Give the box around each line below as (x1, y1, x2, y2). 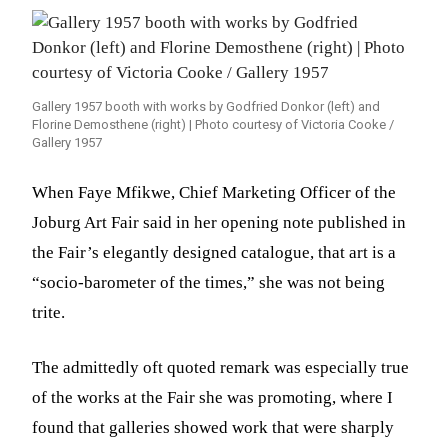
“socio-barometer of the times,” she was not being (32, 272, 386, 292)
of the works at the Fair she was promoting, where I (32, 387, 394, 407)
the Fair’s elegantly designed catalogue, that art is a (32, 242, 397, 262)
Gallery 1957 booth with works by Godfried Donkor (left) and (32, 98, 381, 114)
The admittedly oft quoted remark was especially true (32, 357, 410, 377)
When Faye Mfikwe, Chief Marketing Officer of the (32, 182, 397, 202)
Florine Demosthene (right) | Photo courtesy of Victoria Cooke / (32, 116, 395, 132)
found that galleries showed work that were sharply (32, 417, 395, 437)
